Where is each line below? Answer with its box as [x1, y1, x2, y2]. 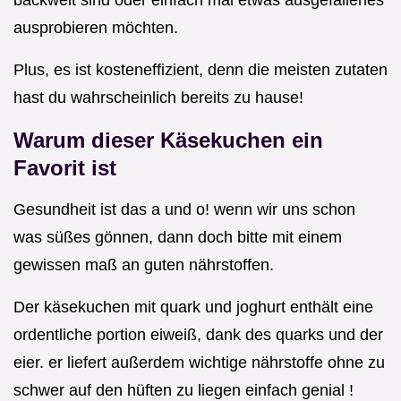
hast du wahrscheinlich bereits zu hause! [13, 89, 303, 107]
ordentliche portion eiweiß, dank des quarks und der [13, 326, 383, 345]
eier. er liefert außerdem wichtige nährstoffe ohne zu [13, 354, 385, 372]
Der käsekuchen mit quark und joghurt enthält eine [13, 298, 373, 317]
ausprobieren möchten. [13, 19, 178, 38]
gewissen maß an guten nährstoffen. [13, 256, 274, 275]
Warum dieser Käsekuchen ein [13, 128, 323, 153]
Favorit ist [13, 156, 116, 181]
